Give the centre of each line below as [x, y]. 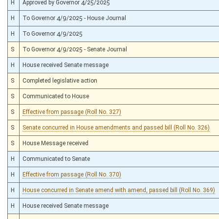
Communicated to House [56, 96]
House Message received [55, 143]
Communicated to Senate [56, 159]
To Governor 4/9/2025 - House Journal [74, 18]
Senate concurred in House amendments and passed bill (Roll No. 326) [116, 127]
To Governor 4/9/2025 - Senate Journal [75, 49]
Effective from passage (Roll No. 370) [72, 174]
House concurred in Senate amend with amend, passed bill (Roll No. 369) [119, 190]
